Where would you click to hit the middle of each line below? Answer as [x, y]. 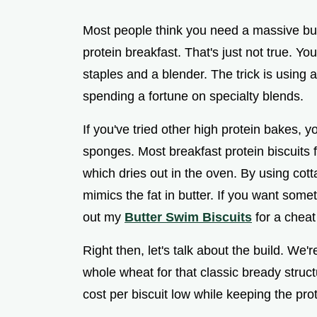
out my [104, 218]
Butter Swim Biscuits [188, 218]
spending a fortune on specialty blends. [193, 97]
